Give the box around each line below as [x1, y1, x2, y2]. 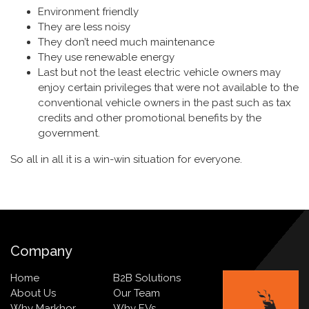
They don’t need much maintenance [38, 36, 215, 48]
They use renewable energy [38, 51, 175, 63]
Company [10, 243, 72, 259]
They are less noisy [38, 21, 130, 33]
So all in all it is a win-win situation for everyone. [10, 153, 242, 166]
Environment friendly [38, 6, 139, 18]
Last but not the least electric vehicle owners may [38, 66, 281, 79]
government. [38, 127, 100, 139]
